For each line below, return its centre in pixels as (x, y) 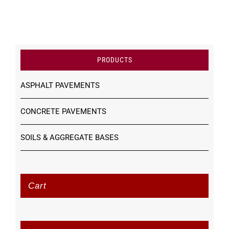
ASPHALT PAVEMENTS (60, 86)
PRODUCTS (114, 60)
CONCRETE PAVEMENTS (63, 112)
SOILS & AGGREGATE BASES (70, 138)
